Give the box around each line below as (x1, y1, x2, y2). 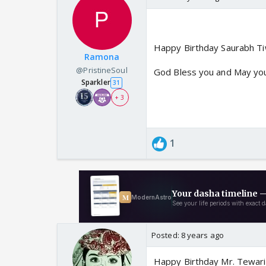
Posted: (151, 230, 181, 241)
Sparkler (81, 77, 110, 88)
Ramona (84, 51, 120, 63)
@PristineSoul (76, 65, 128, 76)
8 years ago (180, 230, 224, 241)
